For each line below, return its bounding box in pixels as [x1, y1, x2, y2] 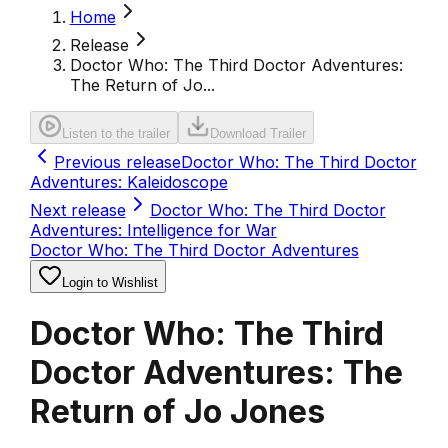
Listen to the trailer [61, 126, 170, 141]
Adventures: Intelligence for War [29, 220, 277, 240]
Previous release [53, 152, 181, 172]
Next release [29, 200, 126, 220]
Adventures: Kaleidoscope [29, 172, 228, 192]
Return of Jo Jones [29, 392, 325, 432]
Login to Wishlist [61, 275, 158, 290]
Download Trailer [209, 126, 306, 141]
